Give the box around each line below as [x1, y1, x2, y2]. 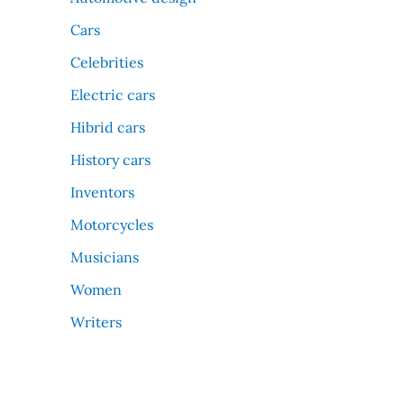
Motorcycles [70, 216, 153, 234]
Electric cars [70, 86, 155, 105]
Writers [70, 313, 122, 332]
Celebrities [70, 53, 143, 72]
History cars [70, 151, 151, 170]
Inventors [70, 183, 134, 202]
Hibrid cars [70, 118, 145, 137]
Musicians [70, 248, 139, 267]
